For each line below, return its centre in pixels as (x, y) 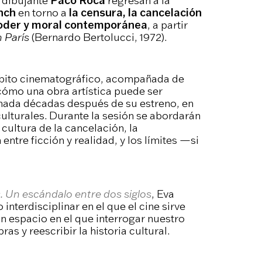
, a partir (167, 25)
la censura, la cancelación (135, 13)
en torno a (42, 13)
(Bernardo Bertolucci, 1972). (98, 37)
